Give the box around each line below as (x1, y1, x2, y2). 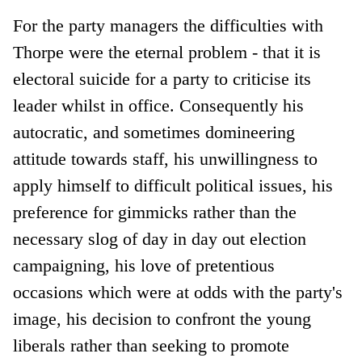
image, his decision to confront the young (13, 308, 312, 329)
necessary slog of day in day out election (13, 228, 307, 249)
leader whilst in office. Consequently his (13, 95, 305, 116)
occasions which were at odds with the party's (13, 281, 343, 302)
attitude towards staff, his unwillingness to (13, 148, 318, 169)
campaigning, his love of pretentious (13, 255, 276, 276)
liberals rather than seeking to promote (13, 335, 290, 356)
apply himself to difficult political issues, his (13, 175, 334, 196)
